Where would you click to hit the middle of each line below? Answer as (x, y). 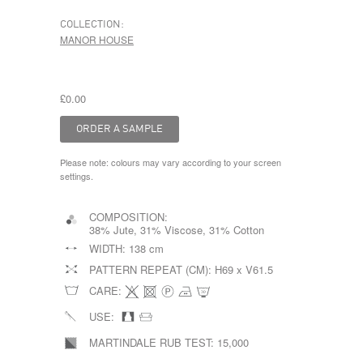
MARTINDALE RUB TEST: (153, 342)
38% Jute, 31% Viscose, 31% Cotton (177, 230)
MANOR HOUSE (97, 39)
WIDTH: (109, 248)
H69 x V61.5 (244, 269)
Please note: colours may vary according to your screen (171, 162)
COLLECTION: (92, 25)
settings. (77, 176)
